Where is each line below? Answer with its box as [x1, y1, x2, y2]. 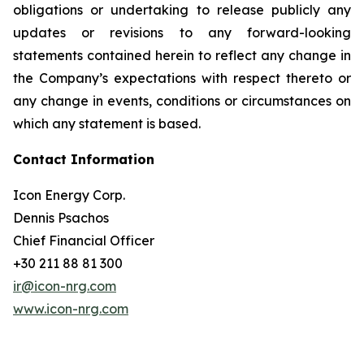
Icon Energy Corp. [13, 187, 125, 203]
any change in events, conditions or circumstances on [13, 93, 351, 109]
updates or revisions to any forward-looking [13, 24, 351, 41]
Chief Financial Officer [13, 232, 154, 249]
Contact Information [13, 151, 154, 167]
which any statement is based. [13, 115, 201, 132]
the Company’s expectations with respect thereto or [13, 70, 351, 86]
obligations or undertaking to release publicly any [13, 2, 351, 18]
